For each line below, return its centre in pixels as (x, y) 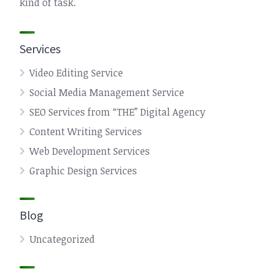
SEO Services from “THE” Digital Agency (117, 112)
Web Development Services (90, 151)
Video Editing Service (76, 73)
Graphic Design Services (83, 171)
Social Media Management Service (107, 92)
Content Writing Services (86, 131)
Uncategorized (62, 239)
